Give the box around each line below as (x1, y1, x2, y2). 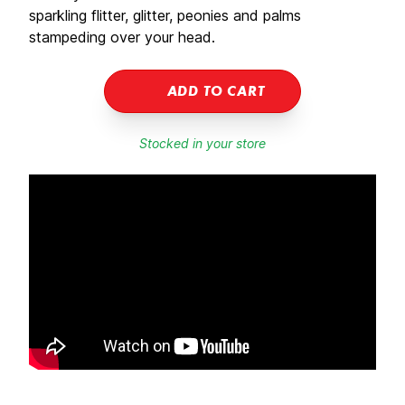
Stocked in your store (139, 136, 266, 151)
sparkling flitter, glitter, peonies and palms (29, 6, 301, 24)
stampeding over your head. (29, 28, 215, 46)
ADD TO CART (166, 85, 265, 99)
